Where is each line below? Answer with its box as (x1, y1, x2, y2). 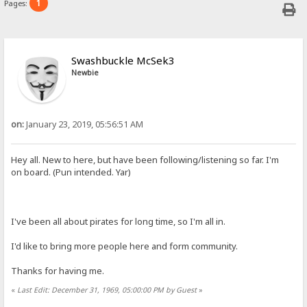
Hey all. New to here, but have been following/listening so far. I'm (11, 153, 280, 166)
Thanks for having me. (11, 264, 105, 277)
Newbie (71, 68, 99, 78)
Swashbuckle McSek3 (71, 53, 175, 68)
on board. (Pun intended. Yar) (11, 165, 132, 178)
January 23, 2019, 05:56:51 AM (24, 119, 144, 131)
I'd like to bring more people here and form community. (11, 239, 238, 252)
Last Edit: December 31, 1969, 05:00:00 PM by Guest (17, 284, 197, 295)
